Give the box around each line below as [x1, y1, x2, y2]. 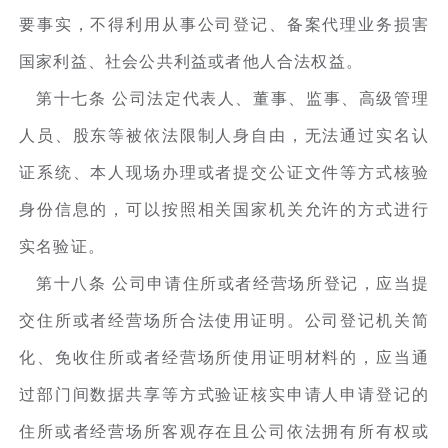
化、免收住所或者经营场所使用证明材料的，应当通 [19, 348, 429, 366]
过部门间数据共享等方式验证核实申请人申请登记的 [19, 385, 429, 403]
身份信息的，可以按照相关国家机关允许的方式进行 [19, 200, 429, 218]
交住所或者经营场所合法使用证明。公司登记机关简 [19, 311, 429, 329]
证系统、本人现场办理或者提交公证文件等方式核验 [19, 163, 429, 181]
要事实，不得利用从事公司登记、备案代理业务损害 [19, 15, 429, 33]
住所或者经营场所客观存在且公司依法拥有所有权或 [19, 422, 429, 440]
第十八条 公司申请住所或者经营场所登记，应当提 [19, 274, 429, 292]
